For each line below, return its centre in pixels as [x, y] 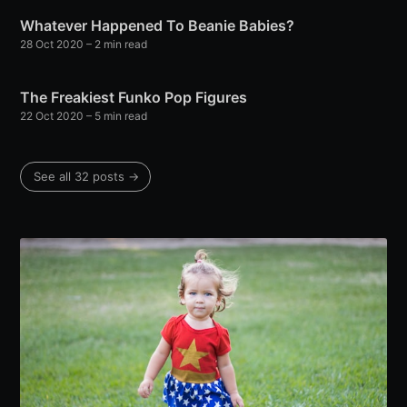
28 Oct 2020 [52, 45]
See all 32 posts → [87, 177]
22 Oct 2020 [52, 116]
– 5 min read [116, 116]
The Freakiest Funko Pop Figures [134, 98]
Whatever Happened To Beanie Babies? [158, 26]
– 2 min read [116, 45]
